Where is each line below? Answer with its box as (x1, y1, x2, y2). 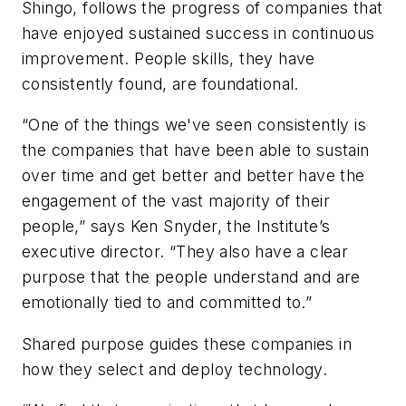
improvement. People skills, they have (22, 48, 315, 68)
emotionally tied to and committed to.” (22, 293, 313, 313)
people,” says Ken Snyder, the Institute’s (22, 217, 331, 237)
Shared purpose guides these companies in (22, 333, 352, 353)
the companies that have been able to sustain (22, 140, 370, 160)
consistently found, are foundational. (22, 73, 299, 93)
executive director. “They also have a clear (22, 242, 349, 262)
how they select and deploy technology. (22, 359, 328, 379)
